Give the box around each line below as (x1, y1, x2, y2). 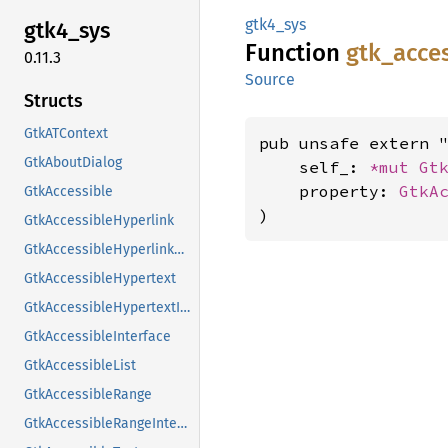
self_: (259, 157, 369, 177)
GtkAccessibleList (24, 356, 136, 374)
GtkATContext (24, 124, 108, 142)
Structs (24, 89, 83, 112)
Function (245, 39, 346, 67)
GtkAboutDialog (24, 153, 122, 171)
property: (259, 181, 399, 201)
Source (245, 70, 295, 89)
